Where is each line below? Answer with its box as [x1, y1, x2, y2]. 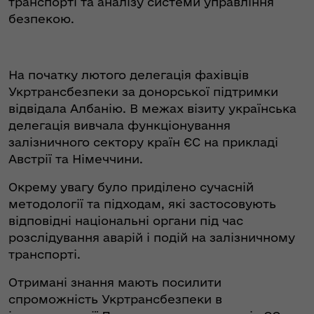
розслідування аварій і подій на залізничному [8, 231, 295, 244]
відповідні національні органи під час [8, 214, 243, 227]
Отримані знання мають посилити [8, 275, 221, 289]
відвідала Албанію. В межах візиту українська [8, 102, 296, 115]
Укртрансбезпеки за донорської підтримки [8, 85, 278, 98]
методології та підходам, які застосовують [8, 197, 276, 210]
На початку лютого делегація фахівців [8, 68, 249, 81]
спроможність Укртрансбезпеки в [8, 292, 222, 306]
